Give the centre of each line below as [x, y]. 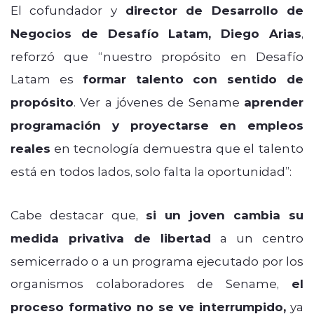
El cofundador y [64, 9]
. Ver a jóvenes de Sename [159, 101]
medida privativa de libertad [111, 238]
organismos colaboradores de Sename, [151, 283]
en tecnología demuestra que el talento [177, 148]
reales [30, 148]
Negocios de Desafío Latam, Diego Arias [156, 33]
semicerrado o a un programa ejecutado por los [157, 260]
